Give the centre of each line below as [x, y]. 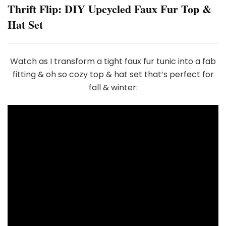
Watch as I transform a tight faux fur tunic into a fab [113, 62]
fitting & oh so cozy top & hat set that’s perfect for [113, 75]
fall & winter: [113, 88]
